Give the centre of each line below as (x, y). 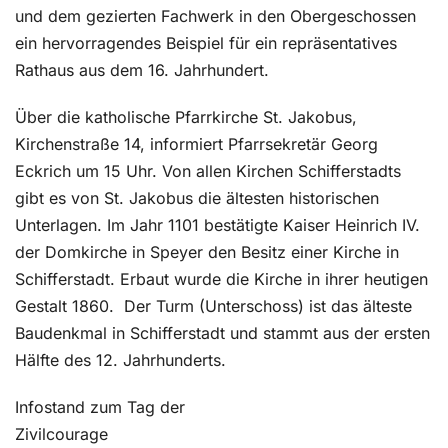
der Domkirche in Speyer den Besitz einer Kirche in (207, 252)
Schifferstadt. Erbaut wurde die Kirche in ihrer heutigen (221, 279)
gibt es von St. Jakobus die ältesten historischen (197, 198)
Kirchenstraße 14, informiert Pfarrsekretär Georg (196, 144)
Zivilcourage (61, 434)
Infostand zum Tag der (100, 407)
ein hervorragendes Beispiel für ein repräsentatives (206, 43)
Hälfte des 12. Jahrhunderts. (120, 360)
